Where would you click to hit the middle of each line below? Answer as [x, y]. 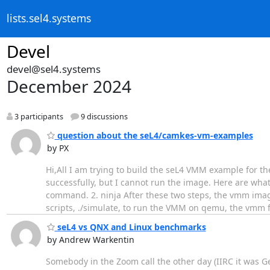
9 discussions [103, 117]
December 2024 [69, 86]
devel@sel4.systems [53, 69]
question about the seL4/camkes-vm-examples [154, 135]
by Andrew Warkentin [90, 240]
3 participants [38, 117]
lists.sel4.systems [49, 18]
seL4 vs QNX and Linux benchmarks [130, 227]
